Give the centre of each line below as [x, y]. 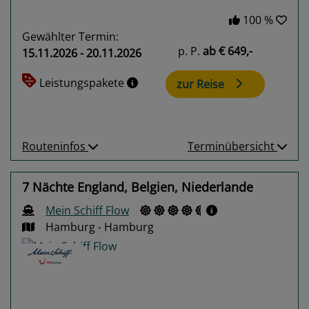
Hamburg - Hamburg [100, 227]
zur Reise [200, 84]
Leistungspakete [83, 83]
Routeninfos [55, 146]
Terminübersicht [232, 146]
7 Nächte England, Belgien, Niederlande [138, 187]
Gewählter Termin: [70, 37]
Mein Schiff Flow [87, 210]
